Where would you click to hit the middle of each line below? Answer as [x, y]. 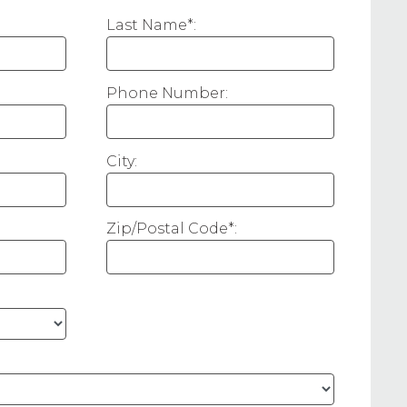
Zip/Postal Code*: [172, 229]
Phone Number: [167, 93]
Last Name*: [151, 25]
